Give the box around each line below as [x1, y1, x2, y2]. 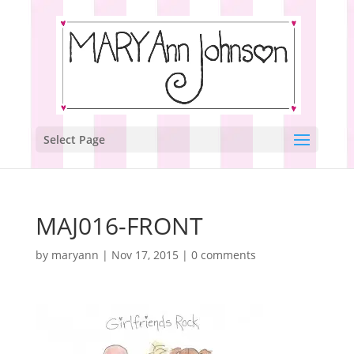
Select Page [43, 132, 105, 147]
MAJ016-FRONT [35, 209, 203, 242]
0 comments [190, 247, 256, 262]
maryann [51, 247, 99, 262]
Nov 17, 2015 [111, 247, 179, 262]
